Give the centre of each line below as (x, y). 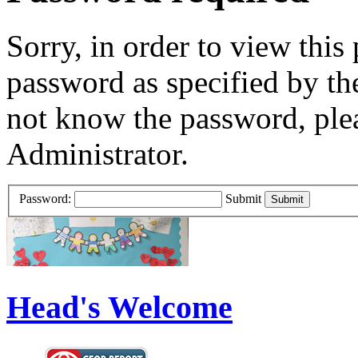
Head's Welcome (119, 307)
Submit (243, 198)
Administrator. (97, 154)
